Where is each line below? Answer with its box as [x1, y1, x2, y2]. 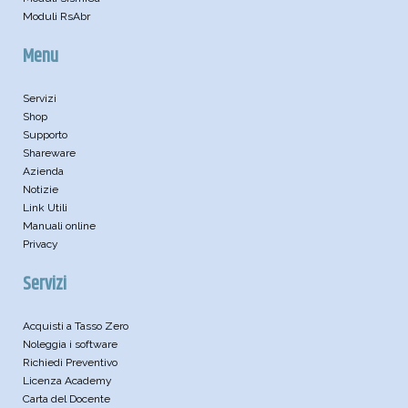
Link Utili [23, 201, 67, 215]
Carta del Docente [23, 393, 110, 406]
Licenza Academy [23, 374, 112, 388]
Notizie [23, 183, 58, 197]
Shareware [23, 147, 76, 160]
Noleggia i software [23, 338, 117, 352]
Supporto [23, 128, 67, 142]
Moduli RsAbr [23, 10, 90, 24]
